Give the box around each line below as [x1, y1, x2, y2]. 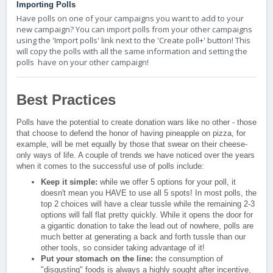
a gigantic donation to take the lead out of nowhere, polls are [41, 221, 253, 230]
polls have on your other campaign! [16, 56, 149, 68]
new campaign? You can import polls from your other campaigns [16, 23, 252, 35]
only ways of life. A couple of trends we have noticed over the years [16, 151, 255, 160]
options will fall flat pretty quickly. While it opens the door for [41, 210, 253, 219]
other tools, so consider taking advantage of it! [41, 243, 205, 252]
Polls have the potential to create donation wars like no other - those [16, 118, 257, 127]
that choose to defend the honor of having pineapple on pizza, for [16, 129, 246, 138]
